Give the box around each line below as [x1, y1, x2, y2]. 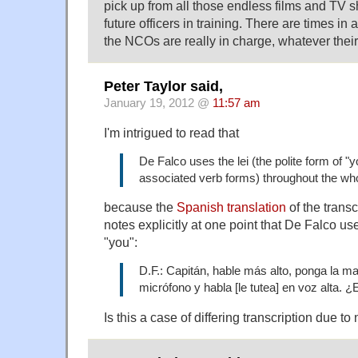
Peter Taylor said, [104, 78, 223, 94]
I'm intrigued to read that [104, 125, 239, 140]
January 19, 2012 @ [104, 96, 213, 109]
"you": [104, 235, 137, 250]
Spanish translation [177, 200, 286, 215]
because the [104, 200, 177, 215]
